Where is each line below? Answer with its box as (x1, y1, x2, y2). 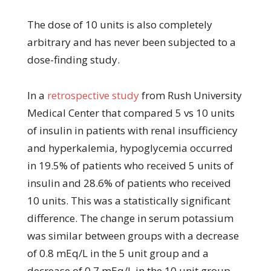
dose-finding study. (27, 52, 120, 67)
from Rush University (139, 88, 242, 102)
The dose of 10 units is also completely (27, 17, 212, 31)
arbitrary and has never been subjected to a (27, 34, 236, 49)
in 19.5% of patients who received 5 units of (27, 158, 233, 172)
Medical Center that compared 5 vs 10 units (27, 105, 235, 120)
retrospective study (47, 88, 139, 102)
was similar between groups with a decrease (27, 228, 239, 243)
